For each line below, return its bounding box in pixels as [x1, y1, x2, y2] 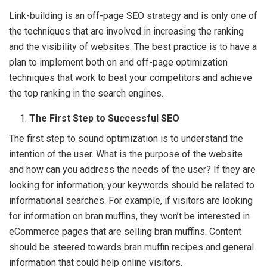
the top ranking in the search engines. [9, 88, 166, 99]
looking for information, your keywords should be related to [9, 179, 254, 191]
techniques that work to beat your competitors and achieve [9, 72, 252, 83]
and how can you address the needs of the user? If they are [9, 164, 256, 175]
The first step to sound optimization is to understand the [9, 133, 243, 144]
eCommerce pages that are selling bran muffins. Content [9, 226, 241, 237]
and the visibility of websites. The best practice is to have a [9, 41, 257, 52]
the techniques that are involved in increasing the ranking [9, 26, 244, 37]
